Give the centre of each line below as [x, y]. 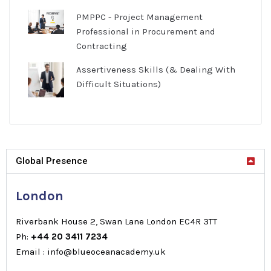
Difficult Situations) [119, 84]
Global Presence [52, 161]
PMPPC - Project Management [139, 17]
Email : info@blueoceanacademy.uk [91, 252]
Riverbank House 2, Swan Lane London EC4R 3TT [116, 222]
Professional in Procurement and [146, 31]
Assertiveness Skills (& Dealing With [156, 69]
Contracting [102, 46]
